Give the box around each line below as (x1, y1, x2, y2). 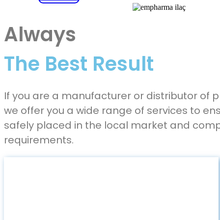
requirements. (4, 133, 74, 147)
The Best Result (4, 50, 154, 78)
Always (4, 21, 76, 48)
